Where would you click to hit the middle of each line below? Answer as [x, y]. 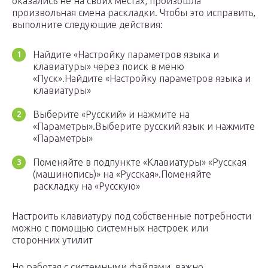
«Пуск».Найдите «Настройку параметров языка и [142, 79]
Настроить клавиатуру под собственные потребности [132, 216]
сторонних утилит [52, 240]
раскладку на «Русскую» [86, 186]
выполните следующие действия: [87, 25]
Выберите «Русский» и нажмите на [111, 115]
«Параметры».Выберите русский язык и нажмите [144, 127]
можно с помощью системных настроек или [110, 228]
